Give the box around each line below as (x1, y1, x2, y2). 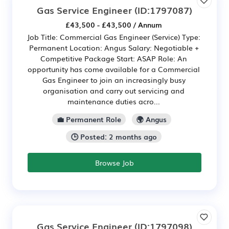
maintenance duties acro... (67, 96, 160, 106)
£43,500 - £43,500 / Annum (65, 19, 162, 30)
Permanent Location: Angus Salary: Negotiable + (29, 42, 199, 53)
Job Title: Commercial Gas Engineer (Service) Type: (27, 31, 200, 42)
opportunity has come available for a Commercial (28, 63, 200, 74)
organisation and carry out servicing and (43, 85, 185, 96)
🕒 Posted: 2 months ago (71, 131, 157, 142)
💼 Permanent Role (56, 114, 121, 125)
